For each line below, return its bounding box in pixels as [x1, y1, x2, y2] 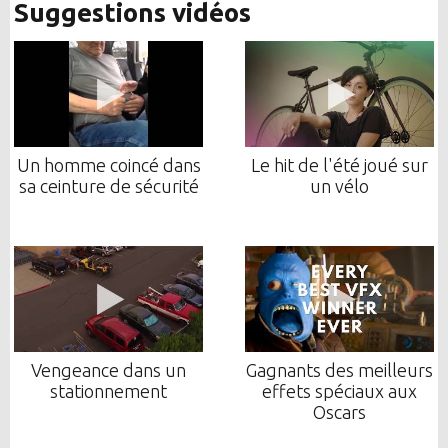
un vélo [309, 176, 369, 197]
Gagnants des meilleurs [245, 360, 433, 381]
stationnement [50, 381, 168, 402]
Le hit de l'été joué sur [250, 155, 428, 176]
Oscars [312, 402, 366, 423]
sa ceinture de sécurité [18, 176, 199, 197]
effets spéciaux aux [261, 381, 417, 402]
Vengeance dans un [31, 360, 187, 381]
